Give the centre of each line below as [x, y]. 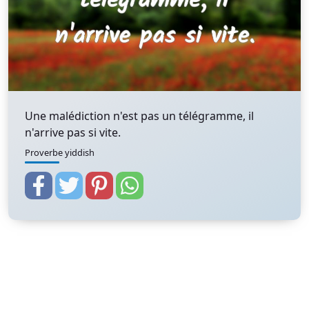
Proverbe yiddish [60, 152]
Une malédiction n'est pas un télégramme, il [139, 116]
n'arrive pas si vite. [73, 132]
